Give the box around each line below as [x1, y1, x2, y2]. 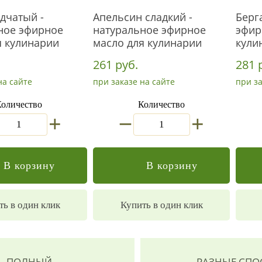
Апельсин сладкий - [93, 10, 192, 24]
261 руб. [93, 57, 138, 73]
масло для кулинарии [93, 36, 202, 50]
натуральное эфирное [93, 23, 206, 37]
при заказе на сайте [93, 76, 175, 87]
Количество [138, 99, 185, 110]
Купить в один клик [120, 199, 203, 211]
